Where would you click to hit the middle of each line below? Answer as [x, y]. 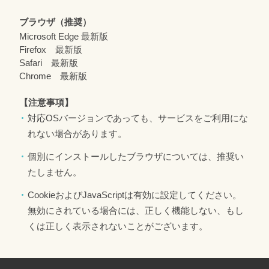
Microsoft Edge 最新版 [64, 36]
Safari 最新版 [49, 63]
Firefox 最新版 [51, 50]
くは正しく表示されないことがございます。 [118, 226]
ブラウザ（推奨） [55, 22]
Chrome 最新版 [53, 76]
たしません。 [55, 172]
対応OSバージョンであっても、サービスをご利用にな [138, 118]
